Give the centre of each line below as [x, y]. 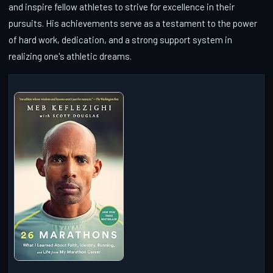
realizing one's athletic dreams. [70, 56]
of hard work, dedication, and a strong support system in [120, 39]
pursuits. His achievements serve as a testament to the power [133, 23]
